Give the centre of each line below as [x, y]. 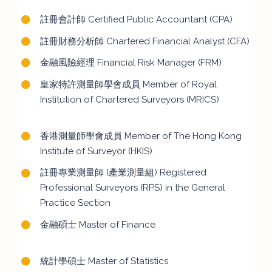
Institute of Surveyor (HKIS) [96, 151]
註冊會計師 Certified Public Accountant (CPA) [136, 20]
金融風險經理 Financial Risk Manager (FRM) [131, 63]
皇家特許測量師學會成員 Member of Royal [128, 84]
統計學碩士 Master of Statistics [104, 261]
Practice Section [75, 203]
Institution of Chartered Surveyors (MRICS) [129, 99]
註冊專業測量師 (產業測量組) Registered [123, 173]
